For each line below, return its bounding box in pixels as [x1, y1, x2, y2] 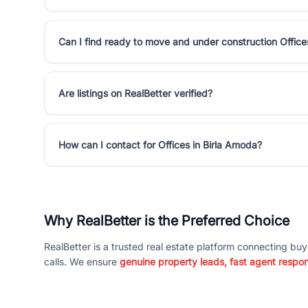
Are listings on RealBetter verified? [58, 87, 212, 99]
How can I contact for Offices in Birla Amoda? [58, 139, 262, 151]
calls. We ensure [44, 256, 120, 267]
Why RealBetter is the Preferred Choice [44, 212, 289, 229]
